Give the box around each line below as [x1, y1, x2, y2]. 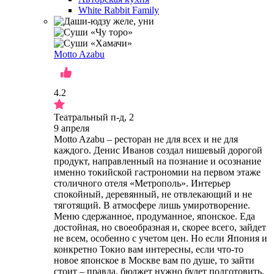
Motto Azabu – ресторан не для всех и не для [54, 133, 238, 144]
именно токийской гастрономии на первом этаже [54, 166, 261, 177]
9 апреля [54, 122, 89, 133]
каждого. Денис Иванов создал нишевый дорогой [54, 144, 262, 155]
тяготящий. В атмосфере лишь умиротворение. [54, 199, 250, 210]
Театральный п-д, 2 [54, 111, 134, 122]
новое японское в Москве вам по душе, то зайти [54, 254, 254, 265]
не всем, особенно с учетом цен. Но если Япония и [54, 232, 267, 243]
